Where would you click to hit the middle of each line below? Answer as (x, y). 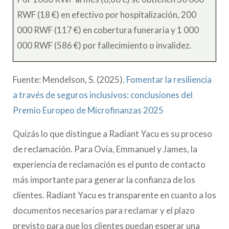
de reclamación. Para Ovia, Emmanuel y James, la (105, 149)
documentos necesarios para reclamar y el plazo (104, 210)
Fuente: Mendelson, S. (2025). (70, 79)
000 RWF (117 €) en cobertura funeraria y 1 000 (108, 30)
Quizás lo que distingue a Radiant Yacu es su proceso (112, 133)
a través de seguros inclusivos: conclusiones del (103, 95)
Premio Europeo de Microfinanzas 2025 (88, 110)
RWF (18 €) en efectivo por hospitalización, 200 (107, 14)
